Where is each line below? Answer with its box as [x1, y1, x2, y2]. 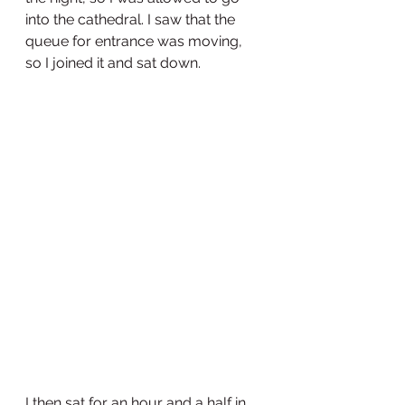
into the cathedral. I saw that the [25, 11, 239, 29]
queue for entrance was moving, [25, 33, 246, 51]
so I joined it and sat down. [25, 54, 201, 72]
